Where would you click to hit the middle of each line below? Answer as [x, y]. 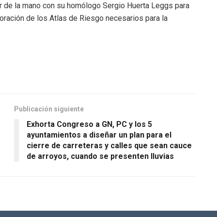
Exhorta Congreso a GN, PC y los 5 [89, 124]
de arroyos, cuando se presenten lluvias [100, 156]
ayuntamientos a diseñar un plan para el [99, 135]
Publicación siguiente [49, 109]
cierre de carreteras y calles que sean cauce [109, 145]
